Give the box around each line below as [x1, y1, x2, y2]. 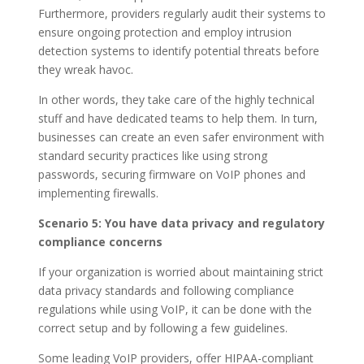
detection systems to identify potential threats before [37, 42, 319, 58]
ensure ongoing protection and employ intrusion [37, 24, 292, 40]
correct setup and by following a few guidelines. [37, 319, 288, 336]
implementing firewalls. [37, 184, 158, 201]
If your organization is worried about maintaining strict [37, 263, 323, 279]
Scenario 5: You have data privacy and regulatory [37, 214, 325, 231]
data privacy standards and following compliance [37, 282, 294, 298]
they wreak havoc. [37, 61, 133, 77]
